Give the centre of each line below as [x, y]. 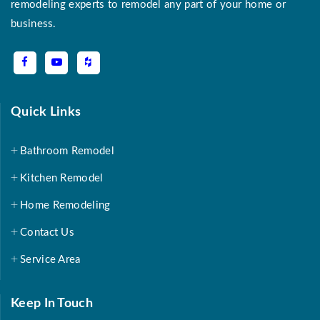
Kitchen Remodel [62, 179]
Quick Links [46, 112]
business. [34, 24]
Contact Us [47, 233]
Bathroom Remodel [67, 151]
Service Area [50, 260]
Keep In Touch [52, 304]
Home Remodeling [65, 206]
